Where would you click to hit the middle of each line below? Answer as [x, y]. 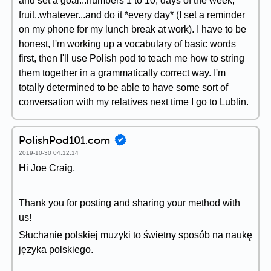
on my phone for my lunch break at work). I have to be [132, 29]
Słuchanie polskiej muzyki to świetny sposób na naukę [135, 235]
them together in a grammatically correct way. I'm [122, 73]
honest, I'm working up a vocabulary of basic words [127, 44]
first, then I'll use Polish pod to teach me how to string [132, 58]
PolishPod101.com [64, 140]
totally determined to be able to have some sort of [123, 87]
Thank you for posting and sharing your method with [129, 203]
